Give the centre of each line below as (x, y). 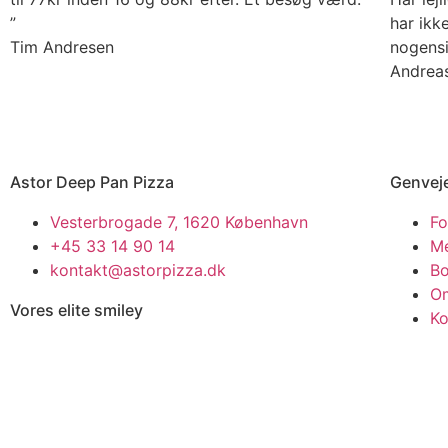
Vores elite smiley (76, 310)
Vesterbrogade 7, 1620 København (179, 222)
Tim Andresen (62, 47)
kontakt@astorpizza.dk (138, 270)
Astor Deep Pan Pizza (92, 182)
